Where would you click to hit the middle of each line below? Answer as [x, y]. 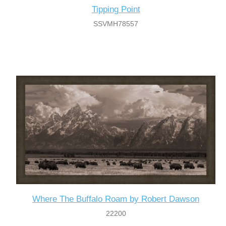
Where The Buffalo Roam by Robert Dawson [116, 199]
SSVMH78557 [116, 23]
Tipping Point [116, 9]
